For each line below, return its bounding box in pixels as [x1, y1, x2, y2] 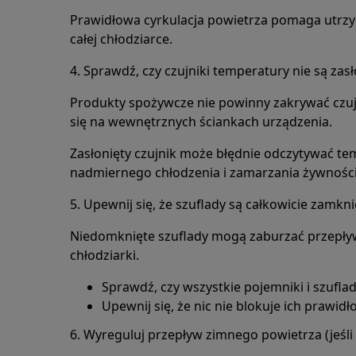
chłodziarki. [70, 246, 139, 264]
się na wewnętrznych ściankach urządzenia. [70, 113, 332, 130]
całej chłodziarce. [70, 30, 172, 48]
